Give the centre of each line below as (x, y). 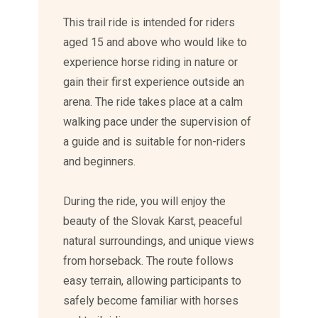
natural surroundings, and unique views (159, 241)
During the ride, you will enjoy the (145, 202)
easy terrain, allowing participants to (153, 281)
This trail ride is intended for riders (149, 23)
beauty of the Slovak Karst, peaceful (153, 221)
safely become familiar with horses (151, 301)
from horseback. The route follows (149, 261)
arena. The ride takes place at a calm (153, 102)
